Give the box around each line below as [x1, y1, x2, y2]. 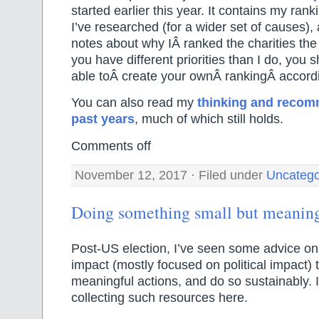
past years [71, 112, 135, 127]
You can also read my [71, 95, 194, 110]
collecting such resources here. [71, 291, 248, 305]
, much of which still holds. [135, 112, 283, 127]
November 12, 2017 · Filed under [75, 168, 266, 183]
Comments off [71, 138, 151, 153]
